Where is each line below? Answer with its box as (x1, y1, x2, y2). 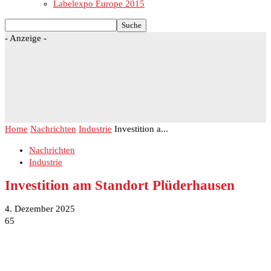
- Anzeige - (5, 33, 47, 43)
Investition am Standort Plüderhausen (5, 177, 235, 193)
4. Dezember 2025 (5, 204, 75, 214)
